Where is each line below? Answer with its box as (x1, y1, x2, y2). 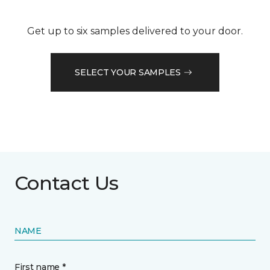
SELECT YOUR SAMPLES (75, 66, 181, 78)
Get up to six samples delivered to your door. (27, 25, 243, 37)
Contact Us (14, 171, 119, 195)
